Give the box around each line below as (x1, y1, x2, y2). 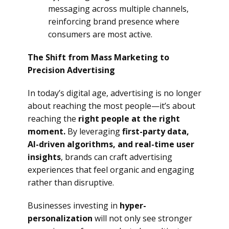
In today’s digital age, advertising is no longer (28, 87, 201, 99)
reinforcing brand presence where (48, 16, 179, 27)
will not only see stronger (93, 213, 192, 224)
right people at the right (78, 113, 180, 124)
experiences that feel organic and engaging (28, 164, 194, 175)
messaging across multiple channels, (48, 3, 189, 14)
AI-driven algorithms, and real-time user (28, 139, 194, 150)
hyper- (120, 200, 146, 211)
